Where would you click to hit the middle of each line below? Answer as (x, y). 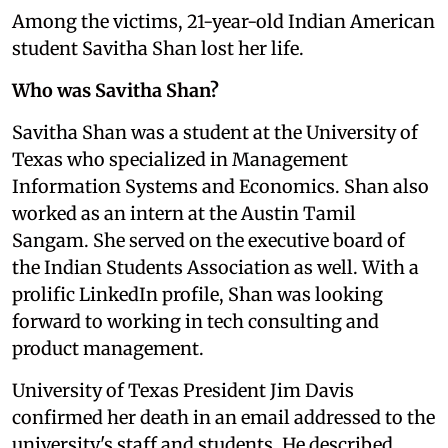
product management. (108, 348)
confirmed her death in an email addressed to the (223, 417)
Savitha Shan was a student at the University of (215, 132)
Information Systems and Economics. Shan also (220, 186)
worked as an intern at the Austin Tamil (184, 213)
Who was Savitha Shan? (115, 90)
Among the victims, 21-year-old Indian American (223, 21)
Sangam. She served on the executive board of (208, 240)
